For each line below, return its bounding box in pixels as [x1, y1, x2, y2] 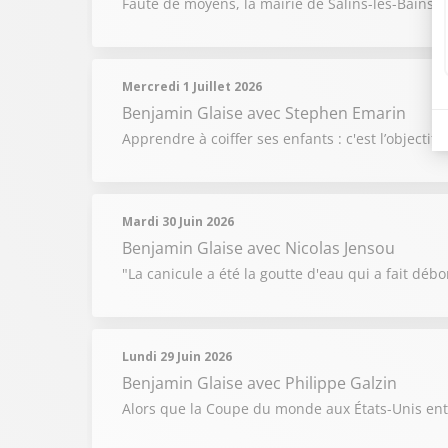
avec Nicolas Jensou [247, 237, 395, 259]
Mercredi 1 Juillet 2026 [122, 78, 262, 95]
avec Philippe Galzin [247, 372, 397, 394]
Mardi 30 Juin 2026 [122, 213, 234, 230]
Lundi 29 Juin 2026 [122, 348, 232, 365]
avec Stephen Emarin [247, 102, 406, 124]
